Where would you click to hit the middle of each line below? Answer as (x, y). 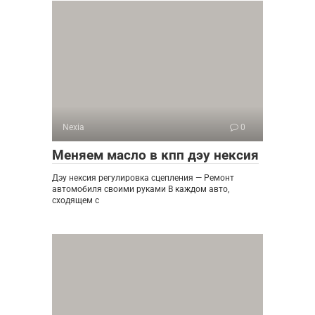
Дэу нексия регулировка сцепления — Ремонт (143, 178)
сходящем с (76, 200)
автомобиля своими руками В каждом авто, (141, 189)
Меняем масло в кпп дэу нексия (155, 155)
